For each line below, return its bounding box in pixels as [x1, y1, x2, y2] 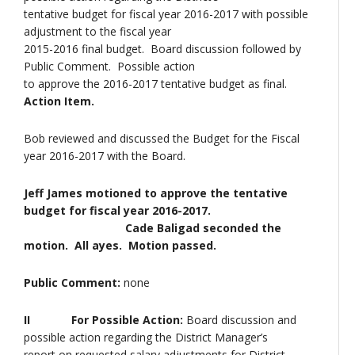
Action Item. [24, 94, 94, 109]
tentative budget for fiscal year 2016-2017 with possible [24, 6, 308, 21]
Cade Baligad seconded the [24, 220, 281, 235]
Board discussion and [186, 312, 296, 327]
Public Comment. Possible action [24, 59, 195, 74]
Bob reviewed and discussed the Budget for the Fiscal [24, 131, 300, 146]
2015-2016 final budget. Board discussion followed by [24, 41, 301, 56]
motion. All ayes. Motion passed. [24, 238, 216, 253]
